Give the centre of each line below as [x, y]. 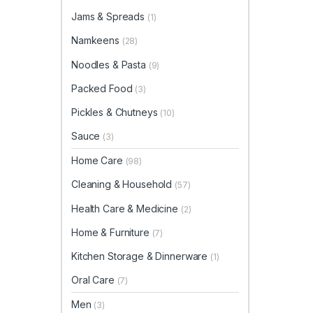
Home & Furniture [112, 232]
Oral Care [94, 280]
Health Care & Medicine [126, 208]
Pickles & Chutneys [116, 112]
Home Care [99, 161]
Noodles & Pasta [110, 64]
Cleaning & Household [123, 184]
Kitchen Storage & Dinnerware [141, 256]
